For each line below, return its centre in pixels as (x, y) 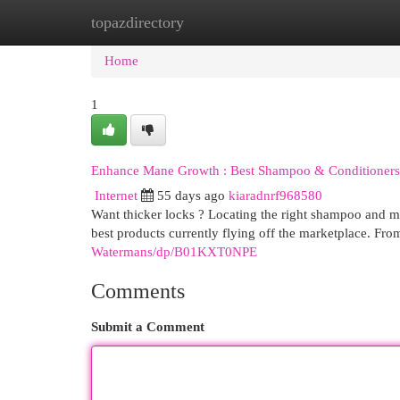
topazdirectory (137, 22)
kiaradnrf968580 (275, 196)
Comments (138, 291)
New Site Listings (227, 22)
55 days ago (191, 196)
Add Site (327, 22)
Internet (116, 196)
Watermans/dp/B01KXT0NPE (174, 252)
